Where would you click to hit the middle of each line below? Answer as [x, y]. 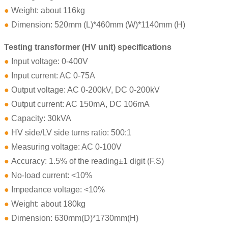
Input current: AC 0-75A [52, 76]
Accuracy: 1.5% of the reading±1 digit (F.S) [87, 161]
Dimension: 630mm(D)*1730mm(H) [74, 218]
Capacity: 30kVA [40, 119]
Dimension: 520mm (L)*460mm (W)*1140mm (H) [97, 25]
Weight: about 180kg [47, 204]
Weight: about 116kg [47, 11]
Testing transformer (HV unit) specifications [88, 47]
